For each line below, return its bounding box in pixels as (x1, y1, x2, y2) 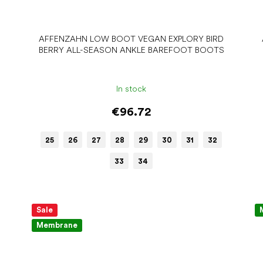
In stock (116, 83, 147, 93)
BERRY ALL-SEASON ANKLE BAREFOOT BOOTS (38, 45, 224, 55)
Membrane (36, 220, 78, 230)
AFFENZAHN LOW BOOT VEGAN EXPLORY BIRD (39, 34, 224, 44)
